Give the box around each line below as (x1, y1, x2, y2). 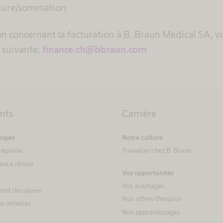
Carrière (122, 108, 156, 119)
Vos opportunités (122, 168, 174, 177)
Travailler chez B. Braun (122, 146, 191, 155)
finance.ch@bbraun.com (42, 44, 147, 55)
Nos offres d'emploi (122, 195, 181, 203)
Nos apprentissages (122, 208, 180, 216)
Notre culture (122, 133, 163, 142)
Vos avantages (122, 181, 165, 190)
